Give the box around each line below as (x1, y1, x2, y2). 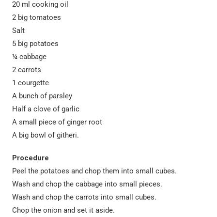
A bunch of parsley (12, 92, 72, 100)
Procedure (12, 154, 49, 162)
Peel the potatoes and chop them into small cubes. (12, 167, 177, 175)
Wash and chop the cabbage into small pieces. (12, 180, 162, 188)
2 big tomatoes (12, 13, 61, 22)
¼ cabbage (12, 52, 46, 61)
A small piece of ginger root (12, 118, 102, 126)
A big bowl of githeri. (12, 131, 79, 139)
